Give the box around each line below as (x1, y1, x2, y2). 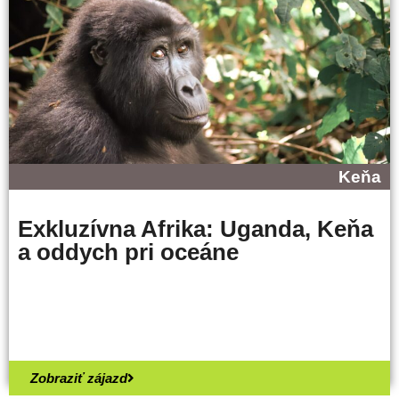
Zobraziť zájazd (30, 370, 127, 386)
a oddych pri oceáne (18, 238, 239, 265)
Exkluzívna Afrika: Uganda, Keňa (18, 215, 373, 242)
